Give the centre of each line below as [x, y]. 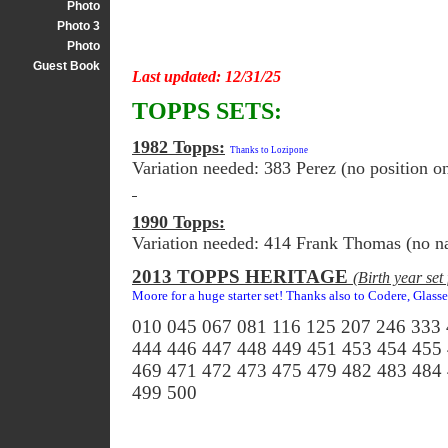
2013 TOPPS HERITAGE [242, 277]
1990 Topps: [178, 222]
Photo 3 [78, 25]
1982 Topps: [178, 147]
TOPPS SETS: [207, 111]
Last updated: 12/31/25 [206, 77]
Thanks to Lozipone [269, 150]
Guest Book [66, 65]
